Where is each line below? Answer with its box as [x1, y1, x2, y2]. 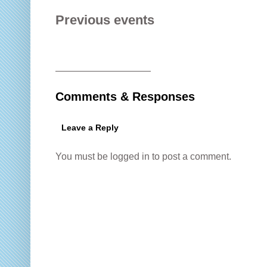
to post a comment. [150, 151, 231, 162]
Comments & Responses [55, 90, 195, 103]
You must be [55, 151, 110, 162]
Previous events [55, 13, 154, 27]
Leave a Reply [61, 123, 119, 132]
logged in [110, 151, 150, 162]
